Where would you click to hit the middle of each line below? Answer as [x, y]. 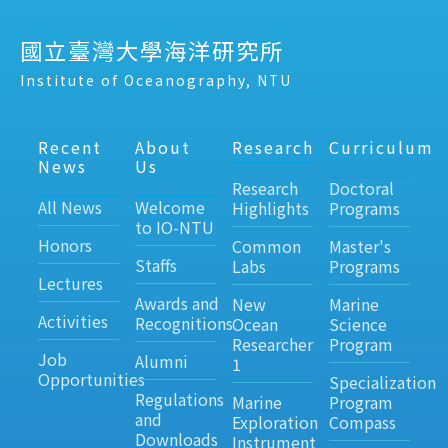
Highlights [270, 208]
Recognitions [183, 323]
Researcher [272, 344]
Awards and [176, 303]
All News [69, 207]
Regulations [179, 399]
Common [266, 246]
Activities [72, 321]
